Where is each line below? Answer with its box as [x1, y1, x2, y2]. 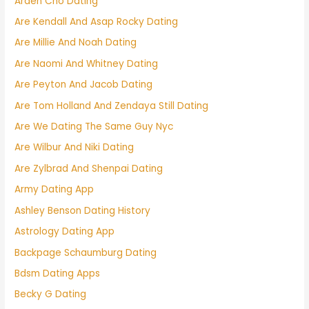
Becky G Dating [14, 288, 87, 301]
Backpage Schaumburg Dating [14, 246, 157, 259]
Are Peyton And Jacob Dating [14, 78, 153, 92]
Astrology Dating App [14, 225, 115, 239]
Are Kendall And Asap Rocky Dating [14, 15, 179, 29]
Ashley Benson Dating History [14, 203, 151, 217]
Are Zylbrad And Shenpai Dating [14, 161, 163, 175]
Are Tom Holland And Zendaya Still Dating [14, 99, 209, 112]
